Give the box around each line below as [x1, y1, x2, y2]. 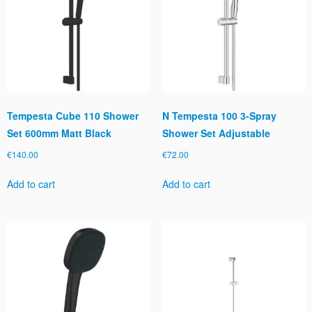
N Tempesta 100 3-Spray [162, 109, 276, 123]
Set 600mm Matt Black [7, 126, 111, 141]
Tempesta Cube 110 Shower [7, 109, 139, 123]
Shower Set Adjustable [162, 126, 270, 141]
